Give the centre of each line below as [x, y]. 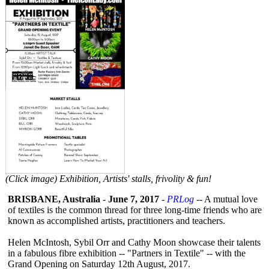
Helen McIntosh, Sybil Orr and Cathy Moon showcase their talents [134, 242]
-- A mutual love [226, 199]
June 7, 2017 [134, 199]
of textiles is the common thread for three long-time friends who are [135, 210]
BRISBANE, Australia [54, 199]
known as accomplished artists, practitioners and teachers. [116, 221]
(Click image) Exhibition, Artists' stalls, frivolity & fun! [108, 179]
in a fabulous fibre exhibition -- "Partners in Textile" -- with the [127, 253]
